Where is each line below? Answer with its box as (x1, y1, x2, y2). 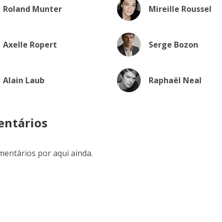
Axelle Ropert (3, 39, 57, 50)
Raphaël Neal (148, 75, 202, 86)
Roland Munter (3, 3, 62, 14)
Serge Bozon (148, 39, 198, 50)
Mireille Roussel (148, 3, 212, 14)
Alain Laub (3, 75, 45, 86)
